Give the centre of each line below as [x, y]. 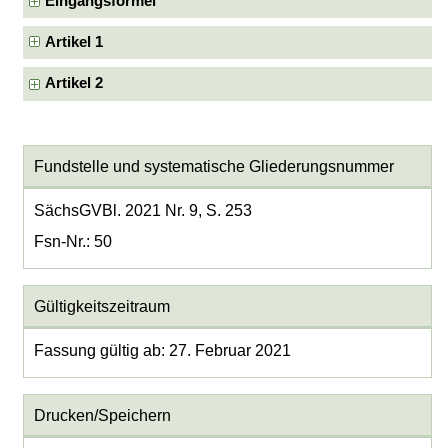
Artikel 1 [74, 42]
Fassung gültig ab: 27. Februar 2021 [162, 351]
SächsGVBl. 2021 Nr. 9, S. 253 [142, 211]
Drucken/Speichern [102, 415]
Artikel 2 [74, 83]
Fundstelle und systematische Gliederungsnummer [213, 166]
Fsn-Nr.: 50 [72, 242]
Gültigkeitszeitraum [101, 306]
